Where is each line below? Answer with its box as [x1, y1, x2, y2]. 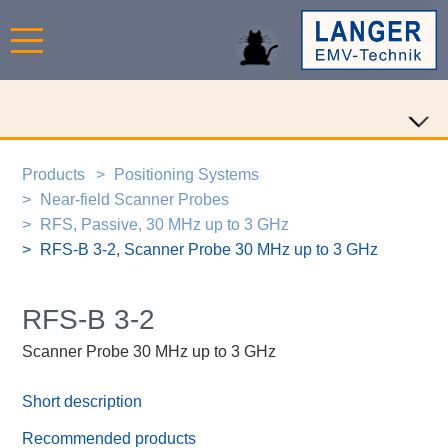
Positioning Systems [114, 165, 260, 183]
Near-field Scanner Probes [40, 190, 230, 208]
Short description [22, 393, 143, 411]
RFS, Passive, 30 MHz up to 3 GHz [40, 215, 290, 233]
